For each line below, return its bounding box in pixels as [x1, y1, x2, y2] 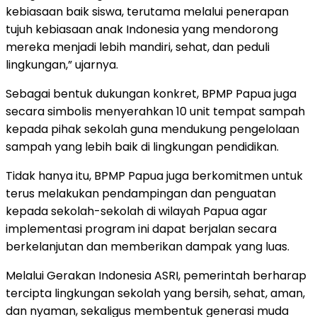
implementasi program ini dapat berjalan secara [6, 220, 277, 237]
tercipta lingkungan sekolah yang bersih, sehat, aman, [6, 284, 305, 301]
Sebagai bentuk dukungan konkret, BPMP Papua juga [6, 85, 296, 102]
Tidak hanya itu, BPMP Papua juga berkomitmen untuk [6, 167, 303, 184]
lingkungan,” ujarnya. [6, 56, 118, 73]
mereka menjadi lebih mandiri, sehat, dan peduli [6, 38, 270, 55]
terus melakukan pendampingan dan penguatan [6, 185, 276, 202]
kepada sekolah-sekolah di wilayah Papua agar [6, 202, 267, 219]
